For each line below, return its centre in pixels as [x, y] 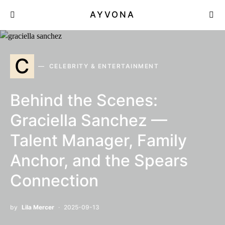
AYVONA [113, 15]
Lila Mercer [38, 207]
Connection [54, 181]
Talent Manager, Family [98, 140]
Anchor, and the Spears [99, 160]
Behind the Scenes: [84, 100]
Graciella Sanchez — [89, 120]
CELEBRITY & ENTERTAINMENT [104, 66]
